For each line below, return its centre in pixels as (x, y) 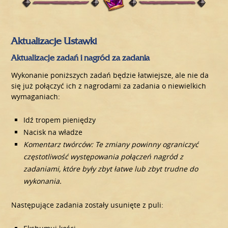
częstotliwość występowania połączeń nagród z (104, 156)
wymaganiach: (36, 96)
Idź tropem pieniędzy (60, 120)
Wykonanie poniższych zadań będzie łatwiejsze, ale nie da (110, 75)
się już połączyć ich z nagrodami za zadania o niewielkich (109, 85)
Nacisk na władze (53, 132)
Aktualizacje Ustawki (54, 40)
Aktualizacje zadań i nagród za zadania (81, 58)
